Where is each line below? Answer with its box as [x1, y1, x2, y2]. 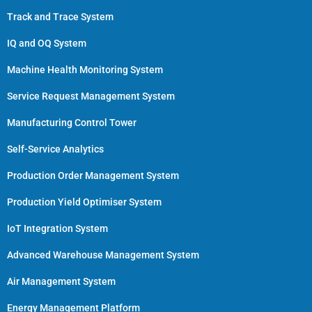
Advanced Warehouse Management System [7, 249, 199, 260]
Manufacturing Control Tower [7, 116, 136, 128]
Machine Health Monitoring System [7, 63, 163, 75]
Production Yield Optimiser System [7, 196, 162, 208]
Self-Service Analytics [7, 143, 104, 155]
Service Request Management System [7, 90, 175, 102]
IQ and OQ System [7, 37, 86, 49]
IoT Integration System [7, 222, 108, 234]
